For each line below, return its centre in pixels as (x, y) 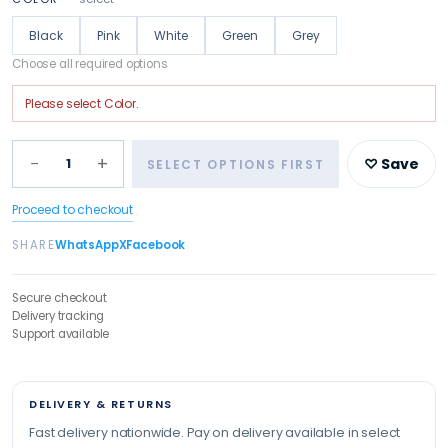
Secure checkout (59, 298)
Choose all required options (90, 64)
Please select (64, 103)
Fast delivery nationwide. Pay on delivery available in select (215, 432)
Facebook (156, 245)
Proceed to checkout (72, 209)
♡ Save (391, 164)
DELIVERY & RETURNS (101, 404)
